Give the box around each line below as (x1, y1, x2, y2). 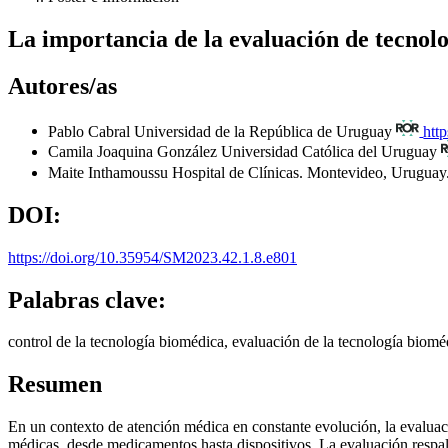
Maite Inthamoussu (48, 163, 172, 181)
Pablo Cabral (48, 122, 134, 140)
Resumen (8, 371, 102, 398)
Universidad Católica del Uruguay (221, 143, 441, 161)
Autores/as (8, 72, 117, 99)
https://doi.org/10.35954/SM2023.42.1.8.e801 (8, 248, 297, 266)
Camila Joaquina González (48, 143, 221, 161)
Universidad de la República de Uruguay (134, 122, 396, 140)
